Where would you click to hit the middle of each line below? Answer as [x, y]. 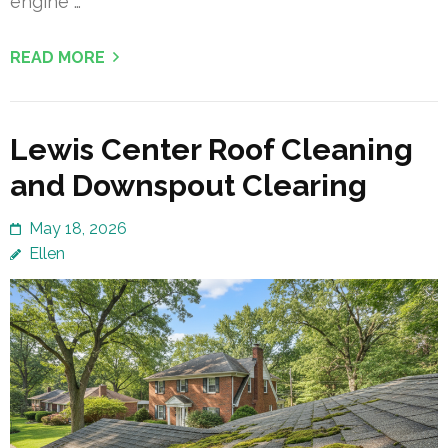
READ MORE [57, 57]
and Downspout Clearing [188, 185]
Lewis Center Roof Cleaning [211, 149]
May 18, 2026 [78, 228]
